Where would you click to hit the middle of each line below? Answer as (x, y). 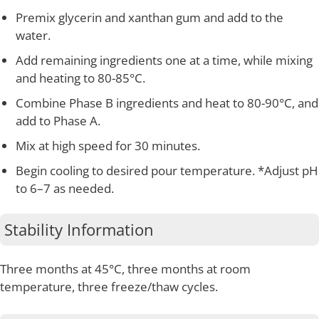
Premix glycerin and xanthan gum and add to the (149, 17)
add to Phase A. (58, 121)
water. (33, 35)
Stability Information (79, 229)
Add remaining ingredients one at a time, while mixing (164, 60)
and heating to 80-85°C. (80, 78)
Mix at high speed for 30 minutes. (108, 146)
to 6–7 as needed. (64, 188)
